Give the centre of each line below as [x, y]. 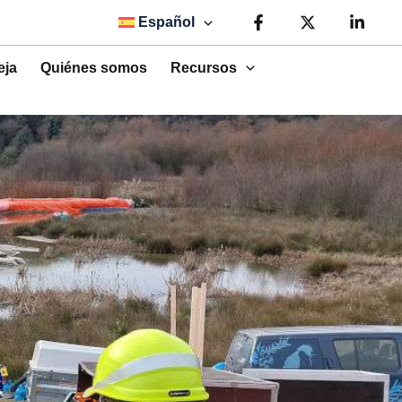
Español [167, 22]
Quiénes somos [94, 67]
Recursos [204, 67]
